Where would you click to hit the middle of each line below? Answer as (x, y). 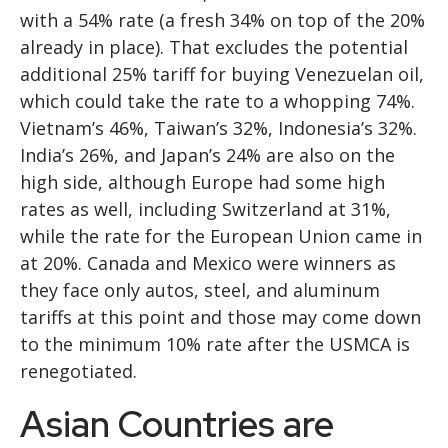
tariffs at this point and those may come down (220, 317)
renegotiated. (78, 371)
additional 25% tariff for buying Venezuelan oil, (222, 74)
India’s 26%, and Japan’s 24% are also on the (207, 155)
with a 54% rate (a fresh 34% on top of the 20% (222, 20)
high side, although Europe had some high (202, 182)
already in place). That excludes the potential (214, 47)
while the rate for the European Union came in (221, 236)
